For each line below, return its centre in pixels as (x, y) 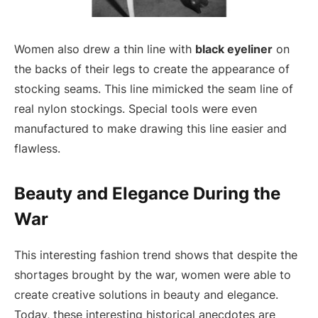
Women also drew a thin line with (105, 49)
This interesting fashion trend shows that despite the (156, 255)
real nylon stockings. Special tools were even (136, 109)
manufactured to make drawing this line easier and (150, 129)
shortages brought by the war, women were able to (153, 275)
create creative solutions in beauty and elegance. (146, 295)
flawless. (37, 149)
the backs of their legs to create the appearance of (152, 69)
